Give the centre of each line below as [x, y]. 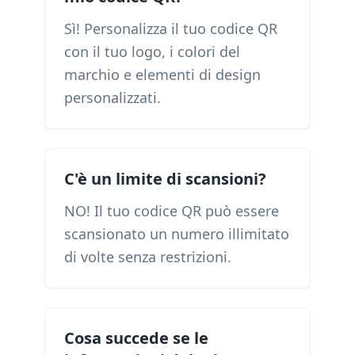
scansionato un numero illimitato [177, 234]
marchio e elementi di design [162, 74]
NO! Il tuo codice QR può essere [172, 211]
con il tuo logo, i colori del [152, 52]
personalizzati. [113, 97]
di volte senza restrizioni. [148, 257]
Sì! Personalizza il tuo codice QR [171, 29]
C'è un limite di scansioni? [165, 179]
